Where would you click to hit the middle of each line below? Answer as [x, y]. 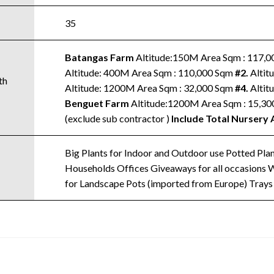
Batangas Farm [99, 57]
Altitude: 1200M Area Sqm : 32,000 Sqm [150, 88]
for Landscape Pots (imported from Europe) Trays [168, 183]
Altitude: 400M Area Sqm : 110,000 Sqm [150, 72]
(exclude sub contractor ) [118, 118]
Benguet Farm [97, 103]
